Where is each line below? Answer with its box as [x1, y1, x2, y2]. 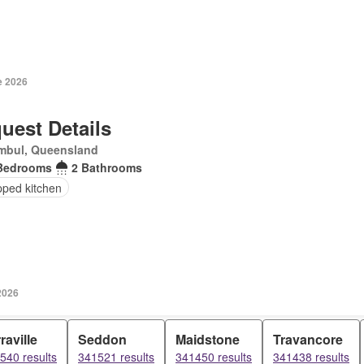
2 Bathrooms [71, 159, 143, 175]
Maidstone [175, 330, 240, 349]
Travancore [273, 330, 343, 349]
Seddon [78, 330, 127, 349]
